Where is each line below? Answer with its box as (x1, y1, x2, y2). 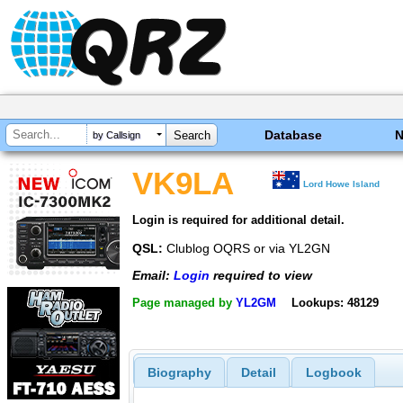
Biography (147, 365, 211, 381)
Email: (132, 268, 174, 283)
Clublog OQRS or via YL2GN (163, 240, 330, 255)
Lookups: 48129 (291, 295, 379, 309)
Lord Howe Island (303, 179, 381, 189)
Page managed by (132, 295, 236, 309)
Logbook (305, 365, 362, 381)
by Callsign (93, 130, 140, 141)
